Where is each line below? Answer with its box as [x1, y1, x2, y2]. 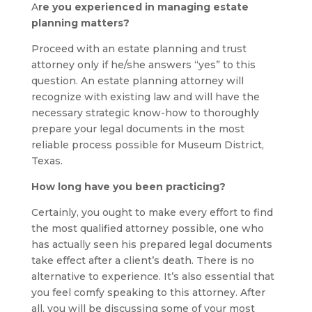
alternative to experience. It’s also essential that [31, 270, 274, 283]
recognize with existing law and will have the [31, 91, 260, 103]
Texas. [31, 155, 63, 167]
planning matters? [31, 17, 130, 29]
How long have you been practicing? [31, 180, 226, 193]
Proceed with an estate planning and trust [31, 42, 247, 55]
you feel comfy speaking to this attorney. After [31, 286, 265, 299]
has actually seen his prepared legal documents [31, 238, 272, 251]
